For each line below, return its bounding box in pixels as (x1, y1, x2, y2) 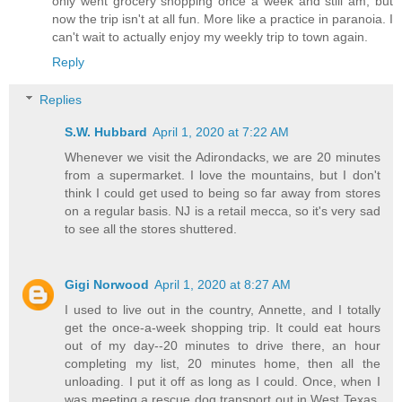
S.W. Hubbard (65, 125, 148, 140)
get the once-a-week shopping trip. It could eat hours (65, 320, 380, 336)
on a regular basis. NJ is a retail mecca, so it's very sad (65, 204, 380, 219)
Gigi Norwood (65, 277, 150, 293)
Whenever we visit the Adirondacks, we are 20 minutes (65, 150, 380, 165)
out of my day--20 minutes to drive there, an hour (65, 338, 380, 354)
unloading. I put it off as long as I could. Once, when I (65, 374, 380, 389)
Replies (39, 92, 83, 108)
